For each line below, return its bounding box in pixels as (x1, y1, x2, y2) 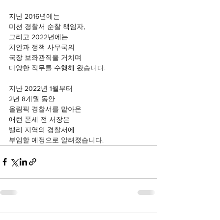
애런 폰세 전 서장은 (9, 115, 70, 123)
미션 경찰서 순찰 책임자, (9, 22, 85, 30)
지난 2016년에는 (9, 12, 62, 20)
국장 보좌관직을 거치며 (9, 53, 82, 61)
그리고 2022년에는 (9, 32, 68, 41)
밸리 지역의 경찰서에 (9, 125, 75, 134)
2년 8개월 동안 (9, 94, 55, 103)
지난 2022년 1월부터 (9, 84, 75, 92)
